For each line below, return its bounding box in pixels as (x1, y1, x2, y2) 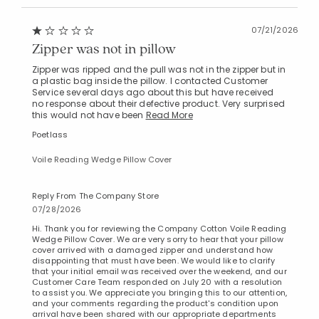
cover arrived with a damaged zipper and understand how (32, 244, 273, 256)
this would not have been (32, 108, 146, 121)
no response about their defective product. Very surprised (32, 97, 285, 110)
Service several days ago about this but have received (32, 85, 274, 98)
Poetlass (32, 128, 68, 140)
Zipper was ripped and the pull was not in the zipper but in (32, 63, 286, 75)
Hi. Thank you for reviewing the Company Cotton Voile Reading (32, 222, 287, 234)
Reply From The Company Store (32, 189, 159, 202)
